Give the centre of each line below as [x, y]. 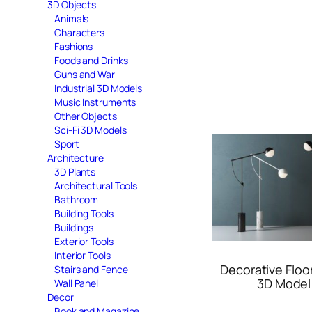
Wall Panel [76, 283]
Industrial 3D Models [98, 88]
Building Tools [84, 213]
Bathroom [77, 199]
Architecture [76, 157]
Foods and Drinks [91, 60]
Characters [79, 32]
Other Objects [86, 116]
